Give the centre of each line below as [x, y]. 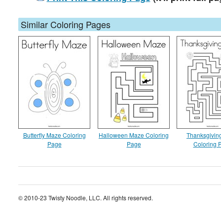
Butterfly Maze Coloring [54, 135]
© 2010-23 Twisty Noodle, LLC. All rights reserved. [86, 198]
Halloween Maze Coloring [134, 135]
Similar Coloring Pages [66, 24]
